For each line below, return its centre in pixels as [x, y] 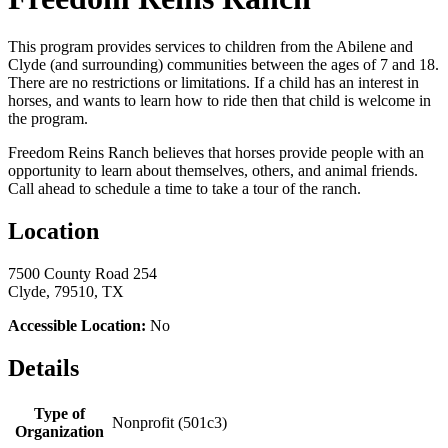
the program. [52, 119]
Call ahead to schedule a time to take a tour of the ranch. [186, 189]
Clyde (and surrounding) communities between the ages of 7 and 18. [223, 65]
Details [43, 368]
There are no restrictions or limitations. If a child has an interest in [213, 83]
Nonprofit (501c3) [169, 422]
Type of [59, 413]
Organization [59, 431]
